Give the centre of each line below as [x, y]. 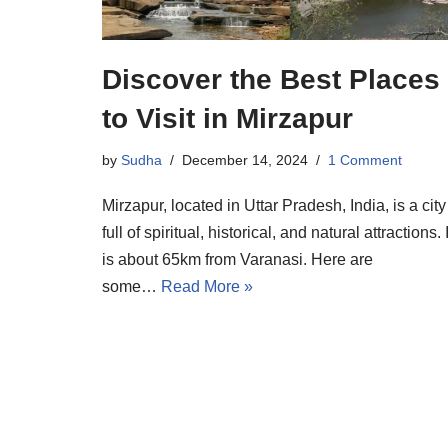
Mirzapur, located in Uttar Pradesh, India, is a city [274, 206]
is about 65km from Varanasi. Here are [237, 260]
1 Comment [365, 160]
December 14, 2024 [245, 160]
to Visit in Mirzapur [227, 119]
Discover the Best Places [271, 80]
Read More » [207, 287]
